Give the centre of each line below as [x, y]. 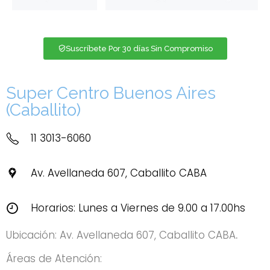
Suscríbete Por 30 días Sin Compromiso [139, 48]
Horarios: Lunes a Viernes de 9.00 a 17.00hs [138, 208]
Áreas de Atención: [54, 259]
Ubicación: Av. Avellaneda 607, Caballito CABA [121, 235]
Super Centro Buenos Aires [111, 93]
